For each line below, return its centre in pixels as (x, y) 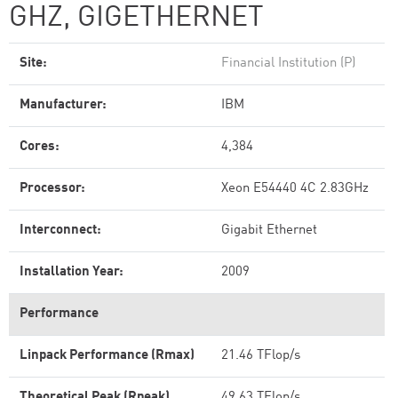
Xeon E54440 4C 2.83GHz (295, 189)
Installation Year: (72, 272)
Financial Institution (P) (288, 64)
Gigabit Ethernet (269, 231)
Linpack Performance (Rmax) (107, 356)
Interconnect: (60, 231)
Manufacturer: (63, 105)
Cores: (40, 147)
